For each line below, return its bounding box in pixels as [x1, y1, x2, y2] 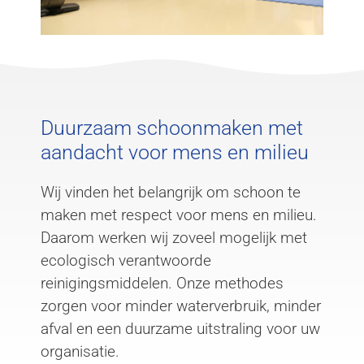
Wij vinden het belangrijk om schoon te [41, 183, 301, 202]
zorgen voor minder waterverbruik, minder [41, 297, 321, 316]
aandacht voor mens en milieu [41, 141, 309, 165]
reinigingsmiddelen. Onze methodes [41, 274, 284, 293]
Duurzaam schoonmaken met [41, 116, 303, 141]
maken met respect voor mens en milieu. [41, 206, 317, 225]
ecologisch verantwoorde [41, 251, 211, 271]
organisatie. [41, 342, 119, 362]
